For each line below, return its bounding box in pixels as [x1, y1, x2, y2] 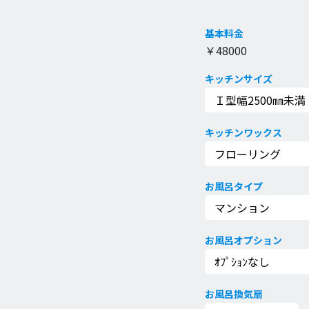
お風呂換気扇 [205, 287, 263, 301]
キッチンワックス [205, 126, 282, 139]
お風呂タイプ [205, 179, 263, 193]
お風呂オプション [205, 233, 282, 247]
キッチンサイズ [205, 72, 272, 86]
